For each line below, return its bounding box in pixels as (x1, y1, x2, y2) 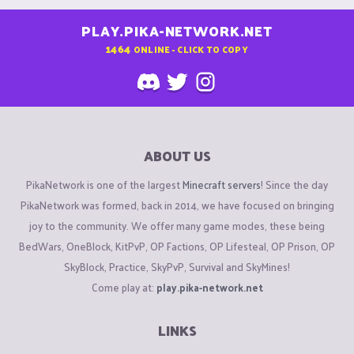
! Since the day (261, 175, 328, 194)
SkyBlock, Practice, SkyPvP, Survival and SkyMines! (64, 257, 290, 276)
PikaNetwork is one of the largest (26, 175, 183, 194)
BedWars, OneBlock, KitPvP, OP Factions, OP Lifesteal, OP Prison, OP (19, 236, 335, 255)
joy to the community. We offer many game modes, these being (29, 216, 325, 235)
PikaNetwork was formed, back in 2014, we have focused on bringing (20, 195, 334, 214)
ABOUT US (143, 144, 211, 168)
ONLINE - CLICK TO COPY (133, 40, 248, 57)
